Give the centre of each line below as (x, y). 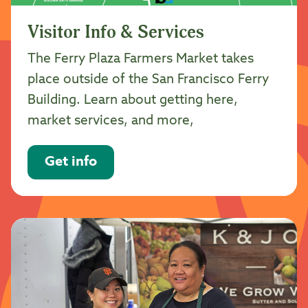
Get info (71, 162)
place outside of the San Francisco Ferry (148, 79)
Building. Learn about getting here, (133, 100)
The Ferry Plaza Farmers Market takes (141, 58)
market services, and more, (111, 120)
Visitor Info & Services (116, 32)
